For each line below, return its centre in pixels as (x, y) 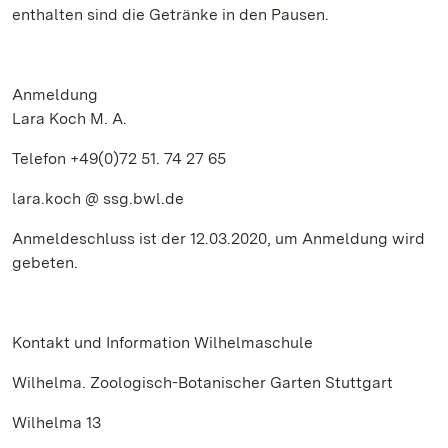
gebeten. (45, 262)
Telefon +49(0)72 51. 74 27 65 (119, 158)
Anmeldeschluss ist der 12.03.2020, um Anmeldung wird (218, 238)
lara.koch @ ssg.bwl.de (98, 198)
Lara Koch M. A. (69, 118)
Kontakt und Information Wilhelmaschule (162, 342)
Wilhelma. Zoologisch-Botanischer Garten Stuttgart (202, 382)
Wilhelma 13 (56, 422)
